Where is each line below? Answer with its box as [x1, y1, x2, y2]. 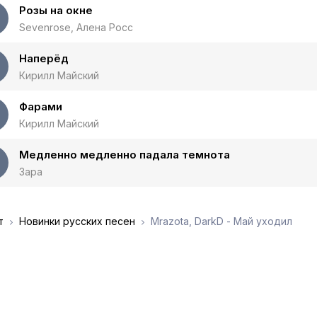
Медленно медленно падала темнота [19, 148, 230, 161]
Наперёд [19, 52, 69, 65]
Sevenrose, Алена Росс [19, 21, 133, 33]
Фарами [19, 100, 62, 113]
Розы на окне [19, 4, 93, 17]
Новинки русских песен [19, 215, 135, 227]
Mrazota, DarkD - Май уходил [148, 215, 292, 227]
